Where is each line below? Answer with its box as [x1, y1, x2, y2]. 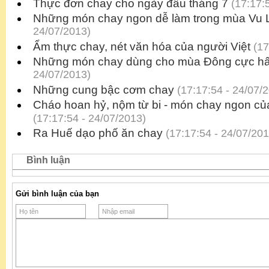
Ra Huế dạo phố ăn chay [33, 127, 163, 140]
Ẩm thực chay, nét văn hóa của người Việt [33, 40, 250, 53]
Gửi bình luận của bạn [16, 189, 99, 199]
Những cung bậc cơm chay [33, 83, 174, 97]
